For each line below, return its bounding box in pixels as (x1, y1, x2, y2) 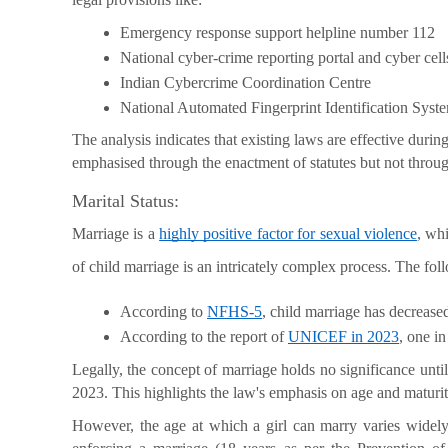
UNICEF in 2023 (288, 328, 399, 346)
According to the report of (120, 328, 288, 346)
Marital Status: (72, 191, 179, 212)
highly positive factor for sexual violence (159, 225, 417, 243)
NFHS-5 (207, 303, 262, 321)
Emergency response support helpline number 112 (120, 23, 435, 41)
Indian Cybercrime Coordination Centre (120, 73, 371, 91)
